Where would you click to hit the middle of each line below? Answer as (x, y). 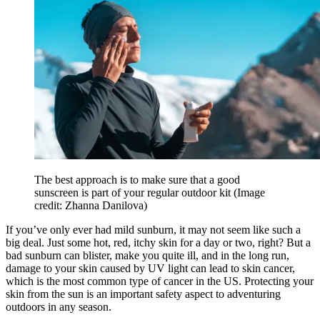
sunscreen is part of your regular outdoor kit (134, 193)
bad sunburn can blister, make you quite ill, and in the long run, (147, 256)
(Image (249, 193)
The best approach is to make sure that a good (137, 180)
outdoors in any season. (59, 307)
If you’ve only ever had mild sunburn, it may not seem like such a (153, 230)
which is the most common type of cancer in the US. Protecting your (160, 281)
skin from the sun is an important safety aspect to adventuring (143, 294)
